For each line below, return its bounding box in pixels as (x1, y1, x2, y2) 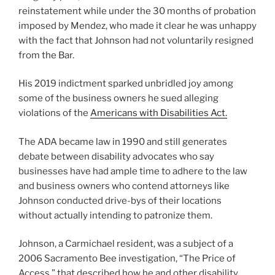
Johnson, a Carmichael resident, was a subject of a (18, 238, 233, 250)
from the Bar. (18, 49, 74, 61)
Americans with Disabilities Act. (90, 107, 227, 119)
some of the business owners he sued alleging (18, 93, 219, 104)
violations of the (18, 107, 90, 119)
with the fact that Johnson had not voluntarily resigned (18, 34, 254, 46)
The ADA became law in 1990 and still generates (18, 136, 227, 147)
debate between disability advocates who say (18, 150, 214, 162)
